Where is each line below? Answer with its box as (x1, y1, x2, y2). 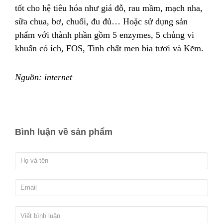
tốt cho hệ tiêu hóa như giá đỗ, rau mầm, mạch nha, (15, 2, 203, 13)
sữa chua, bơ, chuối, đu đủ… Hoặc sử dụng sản (15, 16, 188, 26)
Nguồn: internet (15, 72, 72, 82)
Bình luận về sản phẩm (15, 126, 112, 137)
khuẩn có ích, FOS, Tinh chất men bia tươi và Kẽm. (15, 43, 204, 53)
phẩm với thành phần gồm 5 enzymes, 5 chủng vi (15, 29, 194, 40)
